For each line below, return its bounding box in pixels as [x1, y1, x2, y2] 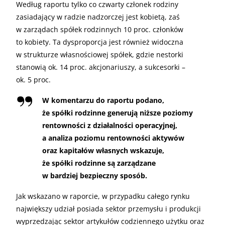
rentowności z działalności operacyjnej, [42, 120, 177, 130]
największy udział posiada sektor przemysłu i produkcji [16, 203, 201, 213]
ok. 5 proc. [16, 74, 51, 84]
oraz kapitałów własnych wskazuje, [42, 145, 164, 155]
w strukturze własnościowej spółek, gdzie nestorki [16, 49, 183, 59]
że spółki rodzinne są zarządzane [42, 158, 156, 168]
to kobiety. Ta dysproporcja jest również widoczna [16, 37, 183, 47]
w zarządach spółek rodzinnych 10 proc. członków [16, 24, 183, 34]
